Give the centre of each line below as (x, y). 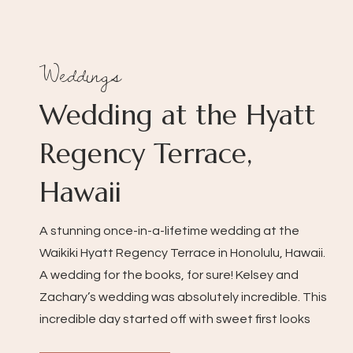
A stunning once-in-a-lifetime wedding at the (169, 231)
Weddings (80, 74)
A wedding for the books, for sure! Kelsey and (169, 275)
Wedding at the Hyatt (177, 115)
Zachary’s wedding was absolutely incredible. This (183, 297)
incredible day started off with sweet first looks (175, 319)
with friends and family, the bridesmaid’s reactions (183, 341)
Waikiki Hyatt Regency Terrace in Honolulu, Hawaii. (182, 253)
